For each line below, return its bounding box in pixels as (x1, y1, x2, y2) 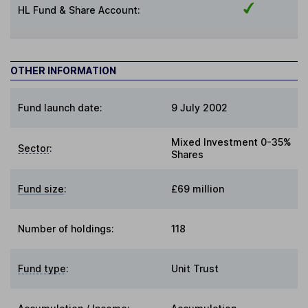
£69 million (171, 183, 224, 195)
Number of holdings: (18, 223, 115, 235)
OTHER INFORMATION (10, 65, 116, 77)
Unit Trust (171, 263, 219, 275)
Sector (18, 142, 50, 155)
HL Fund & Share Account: (18, 3, 141, 16)
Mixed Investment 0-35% (171, 136, 291, 148)
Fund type (18, 263, 67, 275)
